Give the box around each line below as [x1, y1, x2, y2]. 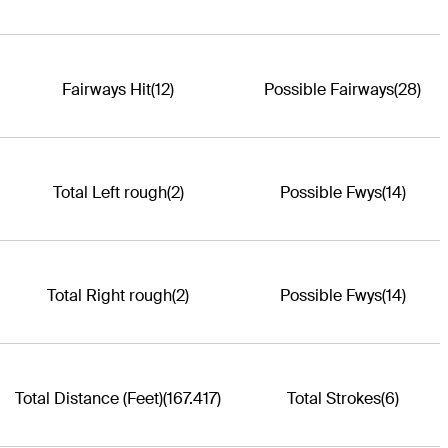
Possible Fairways [264, 79, 395, 101]
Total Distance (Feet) [15, 388, 163, 410]
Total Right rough [47, 285, 172, 307]
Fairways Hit [62, 79, 151, 101]
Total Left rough [52, 182, 167, 204]
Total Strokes [286, 388, 381, 410]
